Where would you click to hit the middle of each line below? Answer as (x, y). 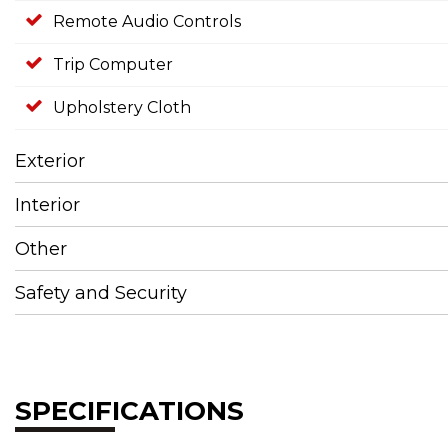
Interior (47, 205)
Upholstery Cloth (122, 107)
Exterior (50, 161)
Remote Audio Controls (147, 21)
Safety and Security (101, 293)
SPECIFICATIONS (129, 411)
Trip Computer (113, 64)
